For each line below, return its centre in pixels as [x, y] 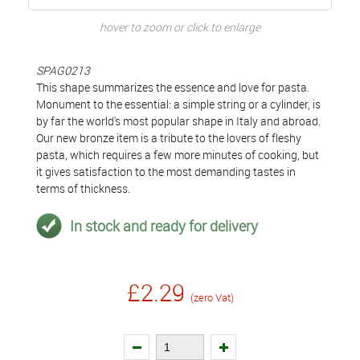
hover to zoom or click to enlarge [180, 27]
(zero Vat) [212, 297]
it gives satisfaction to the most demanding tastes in [166, 172]
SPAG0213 [63, 70]
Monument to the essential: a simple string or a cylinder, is [178, 104]
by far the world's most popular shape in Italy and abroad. [178, 121]
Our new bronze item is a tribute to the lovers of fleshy [169, 138]
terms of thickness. [83, 188]
